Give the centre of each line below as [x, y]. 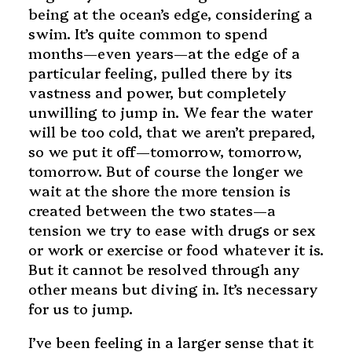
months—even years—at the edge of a [164, 53]
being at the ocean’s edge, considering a [170, 14]
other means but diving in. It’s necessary [173, 289]
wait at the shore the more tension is [159, 191]
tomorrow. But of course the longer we [165, 171]
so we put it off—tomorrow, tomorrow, [165, 152]
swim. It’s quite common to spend [148, 34]
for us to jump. [80, 309]
